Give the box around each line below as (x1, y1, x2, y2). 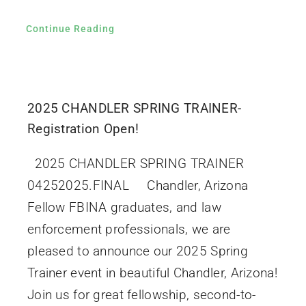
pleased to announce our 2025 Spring (27, 242, 248, 259)
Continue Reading (25, 23, 115, 34)
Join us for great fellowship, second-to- (27, 286, 256, 303)
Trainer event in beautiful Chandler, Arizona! (27, 264, 277, 281)
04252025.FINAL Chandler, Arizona (27, 177, 249, 193)
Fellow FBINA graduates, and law (27, 199, 221, 215)
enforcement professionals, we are (27, 221, 231, 237)
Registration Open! (27, 120, 139, 137)
